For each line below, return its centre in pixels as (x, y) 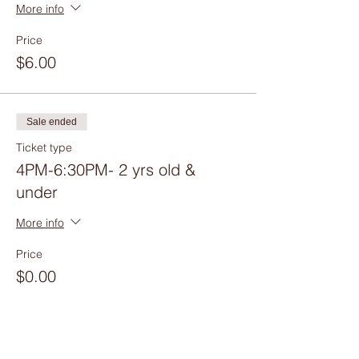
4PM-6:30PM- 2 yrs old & (106, 169)
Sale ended (52, 122)
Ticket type (44, 147)
